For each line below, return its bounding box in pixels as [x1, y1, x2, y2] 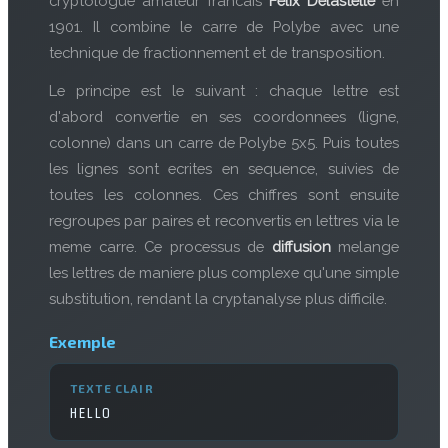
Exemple [49, 332, 116, 351]
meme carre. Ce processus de [49, 238, 272, 255]
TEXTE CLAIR [70, 381, 154, 395]
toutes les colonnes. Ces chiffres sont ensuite [49, 186, 399, 203]
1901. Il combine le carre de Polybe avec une [49, 18, 399, 35]
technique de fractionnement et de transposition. [49, 44, 385, 61]
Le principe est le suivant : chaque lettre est [49, 82, 399, 99]
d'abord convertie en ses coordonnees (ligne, [49, 108, 399, 125]
